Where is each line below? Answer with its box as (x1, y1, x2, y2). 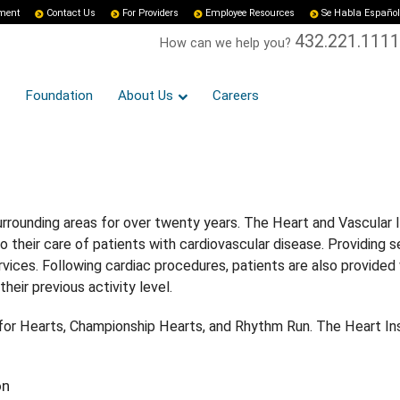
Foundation (25, 87, 93, 104)
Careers (212, 87, 259, 104)
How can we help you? (160, 36, 295, 51)
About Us (118, 87, 173, 104)
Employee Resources (205, 7, 295, 19)
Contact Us (46, 7, 96, 19)
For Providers (122, 7, 179, 19)
